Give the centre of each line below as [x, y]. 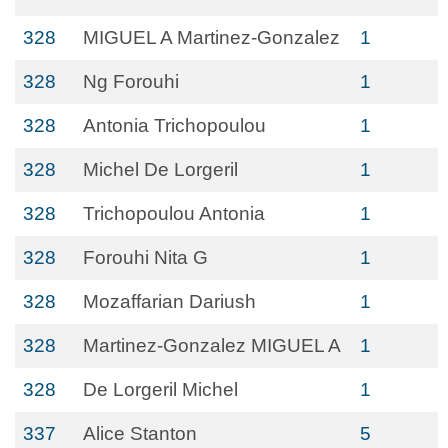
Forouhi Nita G [145, 257]
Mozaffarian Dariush [169, 301]
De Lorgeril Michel [160, 389]
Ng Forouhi [131, 81]
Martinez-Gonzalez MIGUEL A [212, 345]
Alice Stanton [140, 433]
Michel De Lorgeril [160, 169]
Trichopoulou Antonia [174, 213]
